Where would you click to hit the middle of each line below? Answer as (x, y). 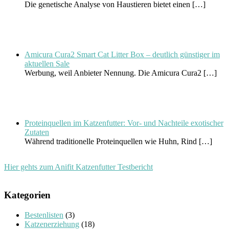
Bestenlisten (44, 215)
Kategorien (27, 195)
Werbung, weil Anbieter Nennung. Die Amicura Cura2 (114, 73)
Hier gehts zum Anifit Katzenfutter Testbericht (78, 167)
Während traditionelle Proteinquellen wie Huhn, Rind (112, 142)
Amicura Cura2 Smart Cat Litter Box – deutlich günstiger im (122, 55)
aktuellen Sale (47, 64)
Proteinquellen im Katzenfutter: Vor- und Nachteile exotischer (124, 123)
